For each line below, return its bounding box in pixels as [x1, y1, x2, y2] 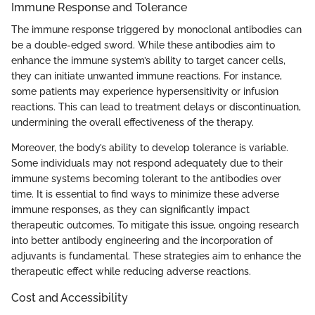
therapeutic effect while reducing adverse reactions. [11, 265, 251, 277]
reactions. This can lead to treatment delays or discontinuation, [11, 101, 301, 112]
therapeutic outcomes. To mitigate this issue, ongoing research [11, 219, 299, 231]
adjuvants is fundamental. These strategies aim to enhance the [11, 250, 301, 262]
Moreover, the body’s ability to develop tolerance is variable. [11, 141, 288, 153]
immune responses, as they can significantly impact [11, 203, 250, 215]
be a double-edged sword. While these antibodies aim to [11, 39, 275, 51]
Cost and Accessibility [11, 290, 128, 304]
